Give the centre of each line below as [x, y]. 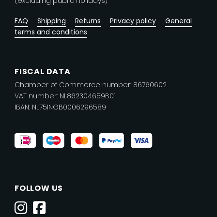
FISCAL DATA [43, 71]
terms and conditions [51, 32]
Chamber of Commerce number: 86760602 [91, 85]
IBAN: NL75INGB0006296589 [60, 107]
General [178, 21]
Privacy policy [133, 21]
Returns [88, 21]
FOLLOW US [39, 188]
